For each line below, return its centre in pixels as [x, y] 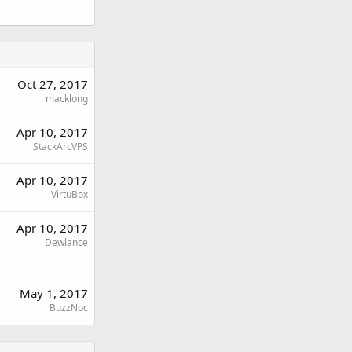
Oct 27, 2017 [53, 84]
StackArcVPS [60, 146]
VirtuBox [70, 194]
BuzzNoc [69, 307]
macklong [67, 98]
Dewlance [66, 242]
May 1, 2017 [54, 293]
